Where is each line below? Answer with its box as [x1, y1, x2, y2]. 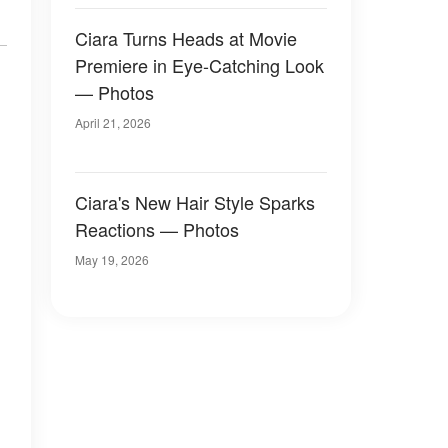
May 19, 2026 [75, 251, 149, 268]
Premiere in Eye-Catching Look [75, 52, 324, 78]
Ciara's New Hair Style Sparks [75, 189, 315, 215]
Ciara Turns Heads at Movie [75, 25, 297, 51]
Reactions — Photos [75, 216, 239, 242]
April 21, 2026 [75, 114, 151, 131]
